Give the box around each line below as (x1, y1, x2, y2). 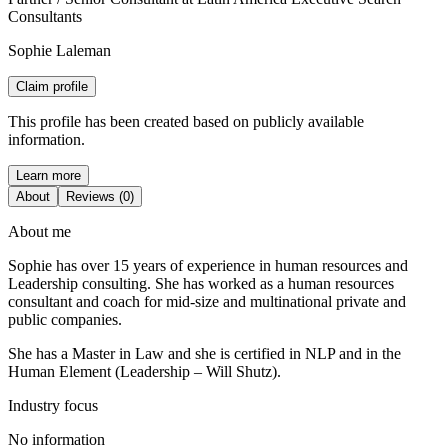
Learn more (16, 168, 81, 183)
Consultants (8, 8, 82, 25)
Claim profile (16, 79, 88, 94)
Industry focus (8, 397, 98, 414)
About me (8, 223, 71, 240)
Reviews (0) (66, 189, 134, 204)
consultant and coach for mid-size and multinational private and (8, 293, 406, 310)
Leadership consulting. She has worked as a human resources (8, 275, 394, 292)
